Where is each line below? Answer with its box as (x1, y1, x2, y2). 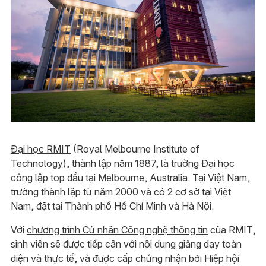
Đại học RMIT (10, 143, 71, 156)
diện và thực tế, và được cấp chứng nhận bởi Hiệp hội (10, 252, 239, 265)
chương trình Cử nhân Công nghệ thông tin (26, 224, 208, 236)
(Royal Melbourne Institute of (70, 143, 199, 156)
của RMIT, (207, 224, 255, 236)
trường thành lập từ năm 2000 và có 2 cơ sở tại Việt (10, 186, 231, 198)
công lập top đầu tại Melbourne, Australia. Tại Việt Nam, (10, 172, 250, 184)
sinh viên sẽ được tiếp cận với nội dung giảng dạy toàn (10, 238, 242, 251)
